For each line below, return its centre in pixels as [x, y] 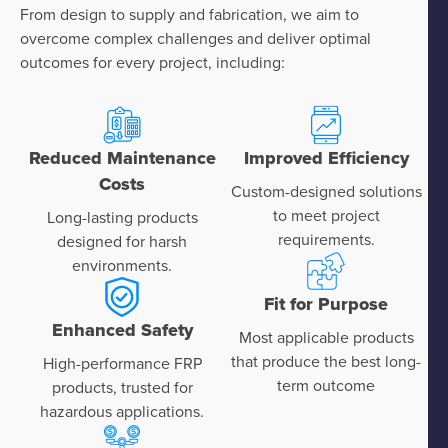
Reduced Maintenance [122, 157]
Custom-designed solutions [326, 190]
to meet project [326, 214]
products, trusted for [122, 386]
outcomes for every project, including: [152, 61]
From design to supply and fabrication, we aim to [189, 13]
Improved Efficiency [326, 157]
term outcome [326, 384]
